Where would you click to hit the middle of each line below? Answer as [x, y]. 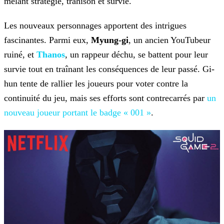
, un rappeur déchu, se [105, 55]
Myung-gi [110, 40]
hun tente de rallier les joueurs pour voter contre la [96, 84]
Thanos [51, 55]
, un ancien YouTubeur [169, 40]
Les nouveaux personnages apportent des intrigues [95, 26]
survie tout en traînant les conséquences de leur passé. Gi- [109, 69]
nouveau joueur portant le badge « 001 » [77, 113]
